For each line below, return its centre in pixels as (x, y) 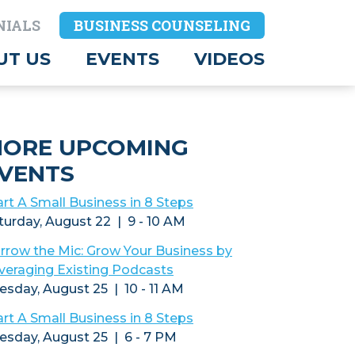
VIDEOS (229, 59)
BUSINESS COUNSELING (162, 25)
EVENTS (122, 59)
